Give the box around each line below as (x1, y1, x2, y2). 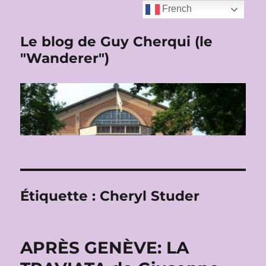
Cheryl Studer (100, 188, 200, 205)
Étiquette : (20, 188, 100, 205)
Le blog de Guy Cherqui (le (20, 33, 213, 50)
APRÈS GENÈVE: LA (20, 237, 189, 258)
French (160, 4, 192, 14)
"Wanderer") (20, 50, 110, 66)
